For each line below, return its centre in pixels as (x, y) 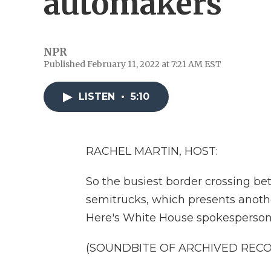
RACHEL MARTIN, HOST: (152, 151)
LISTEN (98, 96)
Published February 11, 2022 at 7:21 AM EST (132, 64)
